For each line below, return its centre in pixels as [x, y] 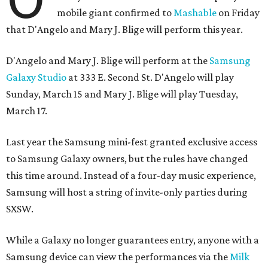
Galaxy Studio [36, 77]
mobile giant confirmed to [115, 13]
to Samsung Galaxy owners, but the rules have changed [127, 159]
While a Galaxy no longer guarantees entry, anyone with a [133, 240]
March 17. [27, 111]
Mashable [196, 13]
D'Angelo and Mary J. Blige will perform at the [108, 60]
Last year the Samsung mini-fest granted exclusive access [132, 142]
